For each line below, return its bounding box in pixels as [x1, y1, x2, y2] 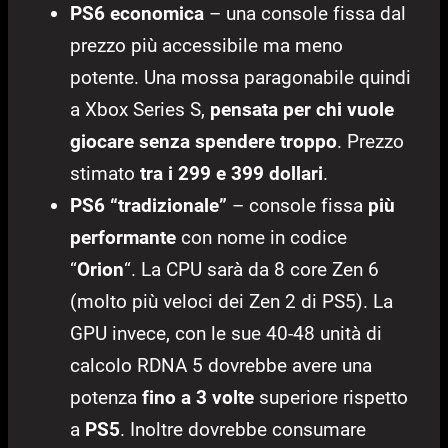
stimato [70, 161, 140, 185]
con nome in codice [176, 225, 347, 249]
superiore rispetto [254, 385, 408, 409]
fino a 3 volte [142, 385, 254, 409]
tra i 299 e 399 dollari [140, 161, 323, 185]
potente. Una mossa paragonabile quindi [70, 65, 411, 89]
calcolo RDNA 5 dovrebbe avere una [70, 353, 372, 377]
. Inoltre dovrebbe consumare [120, 417, 366, 441]
